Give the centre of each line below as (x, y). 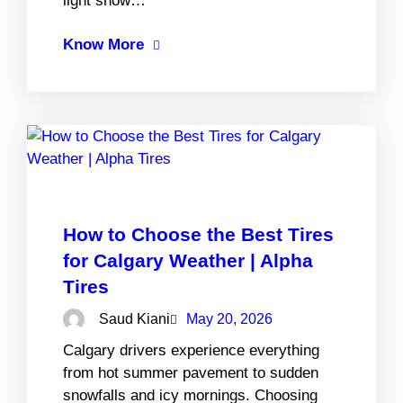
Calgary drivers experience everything (191, 351)
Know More (103, 44)
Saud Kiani (134, 318)
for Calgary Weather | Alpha (188, 260)
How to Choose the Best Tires (198, 234)
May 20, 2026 (229, 318)
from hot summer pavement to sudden (191, 373)
